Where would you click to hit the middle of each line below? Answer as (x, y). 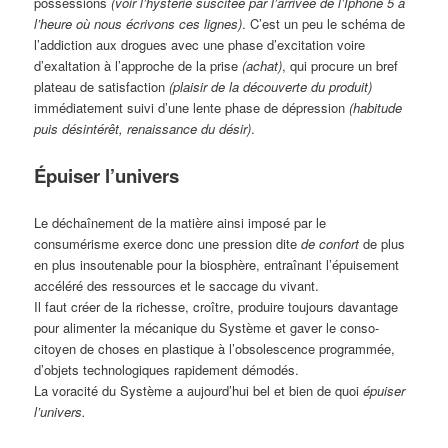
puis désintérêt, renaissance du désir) (143, 128)
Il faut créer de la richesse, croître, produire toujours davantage (216, 306)
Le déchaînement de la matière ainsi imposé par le (180, 222)
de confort (330, 243)
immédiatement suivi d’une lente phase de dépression (192, 107)
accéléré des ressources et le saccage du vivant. (177, 285)
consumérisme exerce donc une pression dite (168, 243)
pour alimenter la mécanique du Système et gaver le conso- (207, 327)
